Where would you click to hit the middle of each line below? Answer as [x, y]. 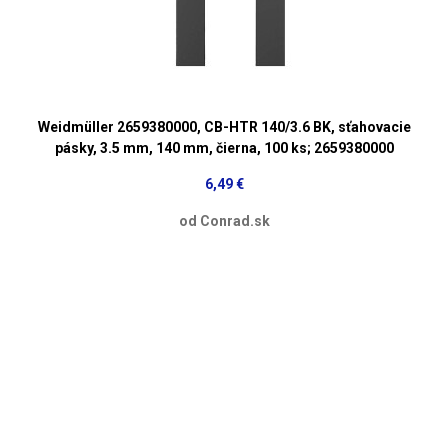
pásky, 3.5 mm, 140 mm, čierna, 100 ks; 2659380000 [224, 147]
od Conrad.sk [224, 220]
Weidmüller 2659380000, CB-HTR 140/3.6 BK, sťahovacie [224, 126]
